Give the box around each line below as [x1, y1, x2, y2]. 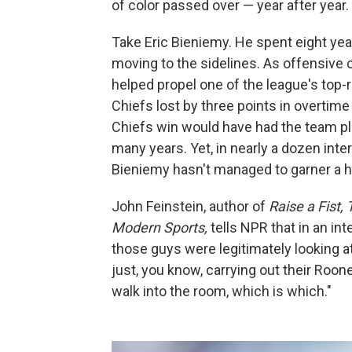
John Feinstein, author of [112, 197, 266, 214]
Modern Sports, [112, 218, 211, 236]
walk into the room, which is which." [112, 282, 332, 299]
